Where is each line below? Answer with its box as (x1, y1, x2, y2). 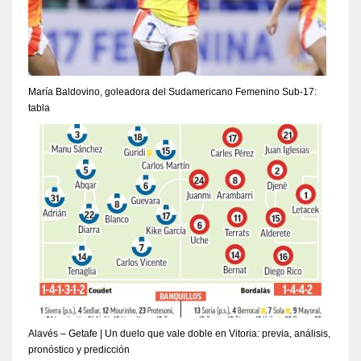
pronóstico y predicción (28, 343, 130, 355)
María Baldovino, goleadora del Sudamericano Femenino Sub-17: (28, 85, 317, 98)
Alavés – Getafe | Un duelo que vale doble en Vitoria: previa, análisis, (28, 327, 330, 339)
